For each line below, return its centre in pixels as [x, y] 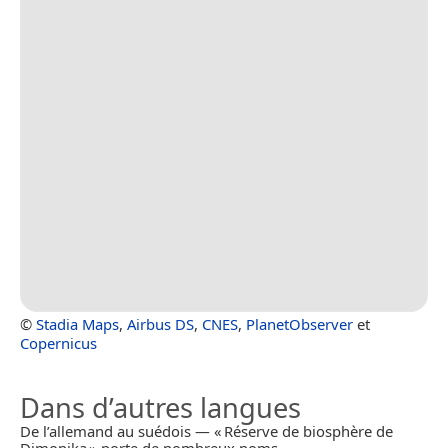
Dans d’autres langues [160, 408]
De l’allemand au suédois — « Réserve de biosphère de [206, 431]
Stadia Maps [77, 324]
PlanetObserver [299, 324]
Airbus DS [160, 324]
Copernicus [58, 343]
